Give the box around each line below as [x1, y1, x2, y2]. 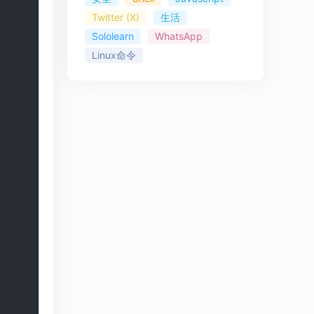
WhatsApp [155, 30, 203, 42]
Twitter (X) [92, 11, 139, 23]
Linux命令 [92, 49, 136, 61]
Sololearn [92, 30, 134, 42]
